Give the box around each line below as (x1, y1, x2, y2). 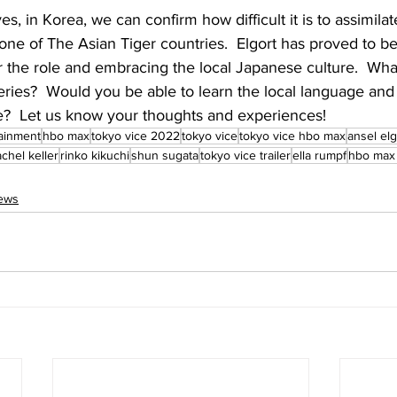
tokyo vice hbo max (239, 128, 346, 143)
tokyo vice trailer (200, 147, 291, 162)
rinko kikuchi (60, 147, 129, 162)
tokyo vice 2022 (91, 128, 180, 143)
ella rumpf (292, 147, 346, 162)
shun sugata (131, 147, 198, 162)
